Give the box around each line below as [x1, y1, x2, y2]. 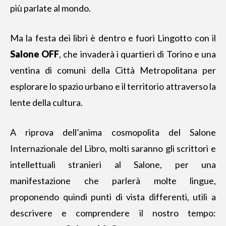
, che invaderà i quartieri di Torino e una [59, 48, 216, 60]
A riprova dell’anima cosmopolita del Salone [10, 127, 216, 138]
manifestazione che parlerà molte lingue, [10, 175, 216, 186]
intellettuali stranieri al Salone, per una [10, 159, 216, 170]
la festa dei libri [26, 32, 88, 43]
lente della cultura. [10, 97, 83, 108]
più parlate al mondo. [10, 3, 91, 14]
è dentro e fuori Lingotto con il [88, 32, 216, 43]
